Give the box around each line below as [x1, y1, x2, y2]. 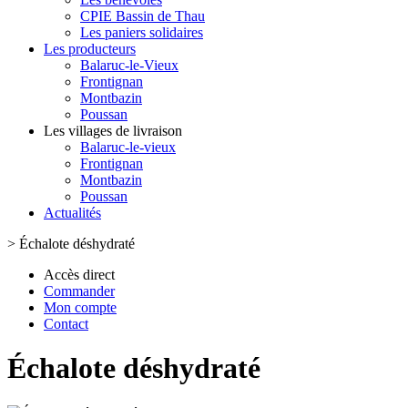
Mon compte [44, 300, 117, 315]
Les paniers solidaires [80, 25, 203, 40]
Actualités [44, 205, 101, 220]
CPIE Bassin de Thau [80, 8, 205, 24]
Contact [44, 316, 88, 331]
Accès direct [44, 267, 115, 282]
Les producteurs [44, 41, 136, 56]
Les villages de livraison [44, 123, 182, 138]
